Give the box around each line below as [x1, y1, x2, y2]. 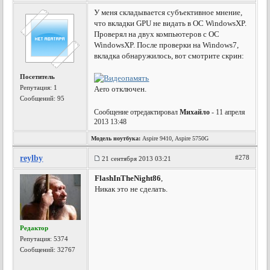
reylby [20, 154, 43, 163]
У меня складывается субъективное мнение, [94, 8, 243, 17]
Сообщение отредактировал [94, 108, 180, 116]
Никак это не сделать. [95, 184, 168, 193]
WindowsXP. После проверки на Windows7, [94, 40, 239, 49]
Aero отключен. [94, 84, 147, 94]
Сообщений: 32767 [20, 246, 76, 253]
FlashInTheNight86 [95, 174, 162, 183]
